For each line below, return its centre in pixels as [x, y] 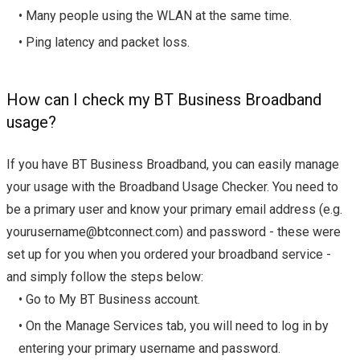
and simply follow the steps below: [105, 277]
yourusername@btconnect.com [93, 232]
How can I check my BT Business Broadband [164, 100]
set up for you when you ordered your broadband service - [169, 255]
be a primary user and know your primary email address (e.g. [174, 210]
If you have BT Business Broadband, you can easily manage [173, 165]
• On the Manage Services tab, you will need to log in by [174, 326]
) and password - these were [260, 232]
